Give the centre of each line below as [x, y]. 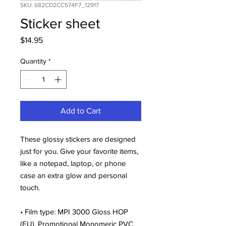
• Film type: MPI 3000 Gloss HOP [74, 211]
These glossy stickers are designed [78, 139]
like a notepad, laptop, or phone [73, 163]
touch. [31, 187]
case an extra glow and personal [74, 175]
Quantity [33, 61]
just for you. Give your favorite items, [79, 151]
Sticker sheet [60, 23]
